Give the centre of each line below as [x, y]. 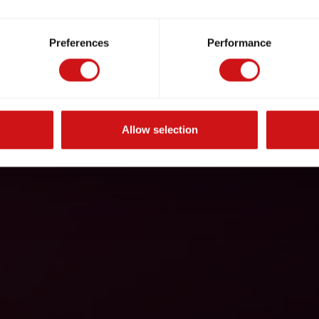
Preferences [79, 43]
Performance [239, 43]
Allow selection [159, 130]
